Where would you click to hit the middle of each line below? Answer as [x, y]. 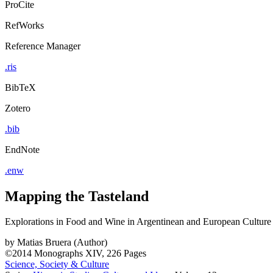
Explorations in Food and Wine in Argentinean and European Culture [138, 222]
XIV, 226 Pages [116, 253]
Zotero [18, 108]
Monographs [58, 253]
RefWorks [24, 25]
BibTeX [20, 87]
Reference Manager [43, 46]
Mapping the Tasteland [77, 196]
